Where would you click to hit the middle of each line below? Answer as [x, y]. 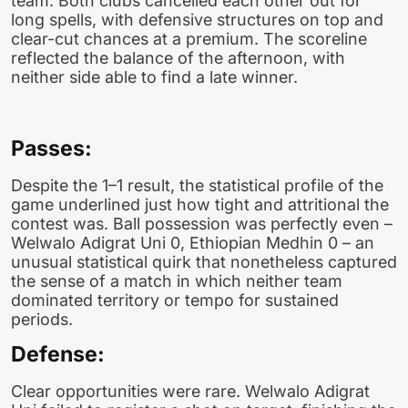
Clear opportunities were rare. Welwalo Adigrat [190, 392]
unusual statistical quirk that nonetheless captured [204, 261]
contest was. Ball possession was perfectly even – [202, 223]
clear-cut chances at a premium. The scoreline [189, 39]
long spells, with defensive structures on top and [197, 20]
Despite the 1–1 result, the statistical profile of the [197, 185]
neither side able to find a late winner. [154, 77]
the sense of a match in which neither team [177, 280]
